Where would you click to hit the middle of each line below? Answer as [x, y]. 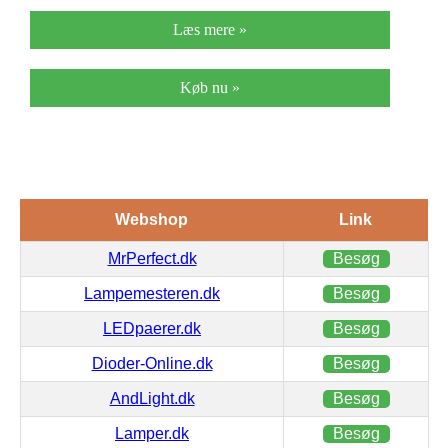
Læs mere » [210, 30]
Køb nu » [210, 88]
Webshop [151, 220]
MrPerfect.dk [152, 259]
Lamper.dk [152, 434]
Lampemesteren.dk [152, 294]
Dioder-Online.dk [152, 364]
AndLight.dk [152, 399]
